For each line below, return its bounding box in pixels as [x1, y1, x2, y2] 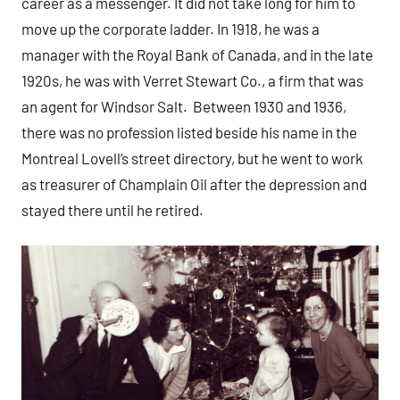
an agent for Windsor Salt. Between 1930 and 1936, [21, 96, 346, 115]
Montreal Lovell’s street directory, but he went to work [21, 148, 363, 167]
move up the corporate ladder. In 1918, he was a [21, 19, 320, 37]
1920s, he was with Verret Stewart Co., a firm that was [21, 71, 363, 89]
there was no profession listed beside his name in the [21, 122, 357, 141]
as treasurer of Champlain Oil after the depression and [21, 174, 367, 193]
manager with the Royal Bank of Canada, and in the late [21, 45, 373, 63]
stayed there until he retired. [21, 200, 204, 219]
